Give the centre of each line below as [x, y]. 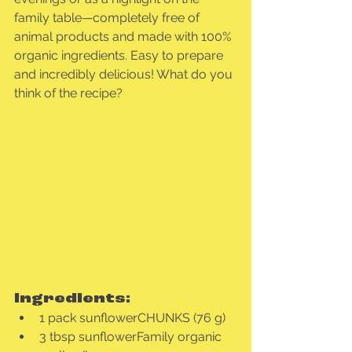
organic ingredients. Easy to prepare [120, 55]
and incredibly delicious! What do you [125, 74]
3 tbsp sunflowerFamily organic [132, 337]
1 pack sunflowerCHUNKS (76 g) [132, 318]
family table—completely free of [108, 18]
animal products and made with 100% [124, 37]
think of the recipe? [68, 93]
